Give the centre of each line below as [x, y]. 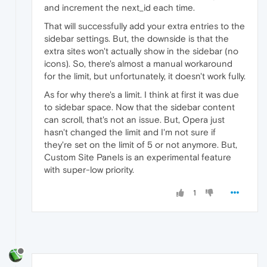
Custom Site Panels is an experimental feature [138, 157]
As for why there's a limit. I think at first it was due [142, 95]
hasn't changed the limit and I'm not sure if [130, 132]
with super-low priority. [89, 170]
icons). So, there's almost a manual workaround [138, 64]
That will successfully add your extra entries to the [145, 26]
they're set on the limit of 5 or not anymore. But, [141, 145]
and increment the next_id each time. [119, 8]
